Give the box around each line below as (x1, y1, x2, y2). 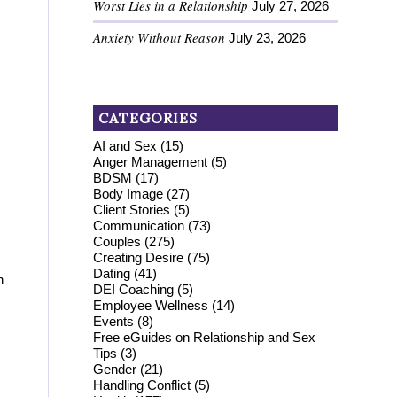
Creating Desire (93, 249, 184, 265)
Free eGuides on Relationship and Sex (93, 329, 316, 345)
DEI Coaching (93, 281, 175, 297)
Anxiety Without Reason (93, 27, 226, 46)
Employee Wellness (93, 297, 209, 313)
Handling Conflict (93, 377, 191, 393)
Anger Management (93, 153, 208, 169)
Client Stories (93, 201, 171, 217)
